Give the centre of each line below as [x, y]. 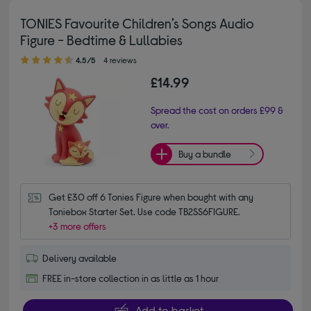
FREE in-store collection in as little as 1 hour [131, 278]
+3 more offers [78, 226]
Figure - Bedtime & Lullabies [102, 39]
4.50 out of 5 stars [31, 53]
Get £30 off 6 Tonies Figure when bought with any [151, 196]
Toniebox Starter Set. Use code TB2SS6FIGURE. [145, 211]
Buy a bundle [205, 154]
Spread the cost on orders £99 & [217, 110]
